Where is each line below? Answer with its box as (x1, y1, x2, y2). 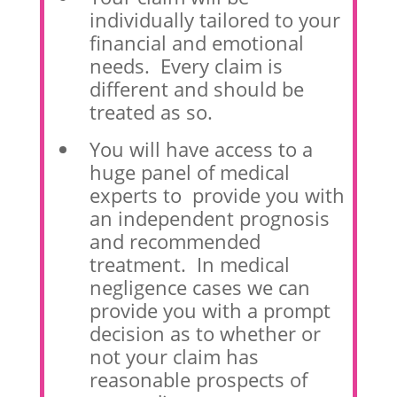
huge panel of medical (89, 158, 290, 185)
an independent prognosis (89, 204, 330, 231)
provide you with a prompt (89, 296, 331, 323)
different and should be (89, 75, 304, 103)
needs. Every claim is (89, 52, 283, 80)
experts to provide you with (89, 181, 345, 208)
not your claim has (89, 342, 259, 370)
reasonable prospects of (89, 365, 307, 393)
